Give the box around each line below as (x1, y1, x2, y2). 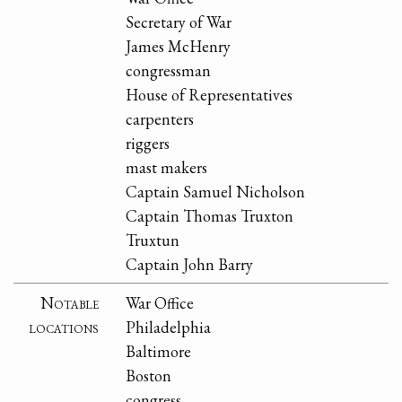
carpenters (126, 108, 195, 129)
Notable (40, 292, 100, 313)
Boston (126, 364, 172, 386)
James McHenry (126, 35, 232, 57)
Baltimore (126, 340, 192, 362)
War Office (126, 292, 195, 313)
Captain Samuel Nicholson (126, 180, 306, 202)
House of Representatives (126, 83, 293, 105)
